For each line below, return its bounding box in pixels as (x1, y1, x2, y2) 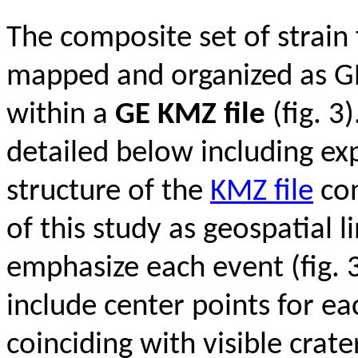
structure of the (6, 177, 210, 209)
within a (6, 100, 115, 132)
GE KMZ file (115, 100, 265, 132)
